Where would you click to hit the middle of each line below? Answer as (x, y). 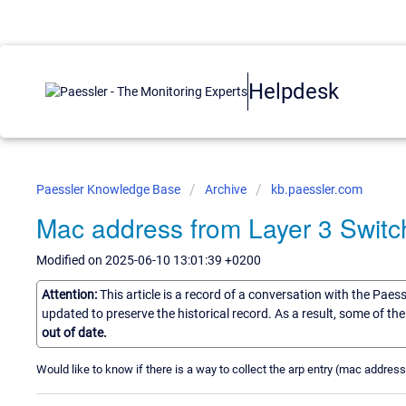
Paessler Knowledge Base (110, 189)
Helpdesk (294, 91)
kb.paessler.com (317, 189)
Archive (226, 189)
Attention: (71, 294)
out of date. (74, 332)
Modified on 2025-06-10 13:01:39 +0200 (149, 260)
